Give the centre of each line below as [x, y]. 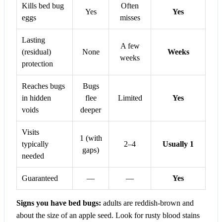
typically [35, 144]
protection [37, 64]
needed [33, 156]
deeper [91, 110]
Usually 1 [178, 144]
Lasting [33, 40]
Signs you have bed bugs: [59, 203]
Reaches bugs [43, 86]
